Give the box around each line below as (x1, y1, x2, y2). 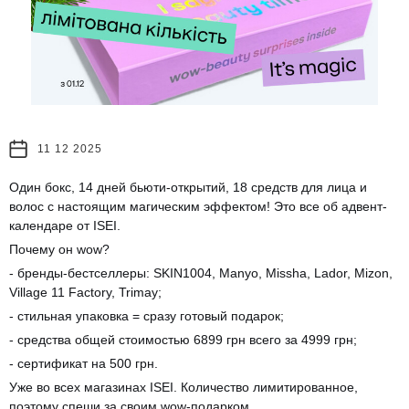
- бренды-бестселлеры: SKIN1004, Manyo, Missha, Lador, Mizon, (9, 265, 393, 280)
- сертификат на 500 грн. (9, 355, 158, 371)
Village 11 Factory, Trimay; (9, 284, 162, 299)
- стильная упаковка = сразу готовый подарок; (9, 308, 284, 323)
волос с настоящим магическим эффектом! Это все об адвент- (9, 198, 387, 214)
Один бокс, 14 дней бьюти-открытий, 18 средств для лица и (9, 179, 367, 194)
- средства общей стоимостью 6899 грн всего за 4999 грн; (9, 331, 357, 347)
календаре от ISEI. (9, 217, 121, 233)
